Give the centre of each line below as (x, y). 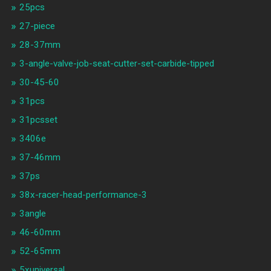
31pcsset (38, 120)
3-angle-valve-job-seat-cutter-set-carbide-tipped (116, 64)
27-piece (37, 26)
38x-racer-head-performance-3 (83, 195)
